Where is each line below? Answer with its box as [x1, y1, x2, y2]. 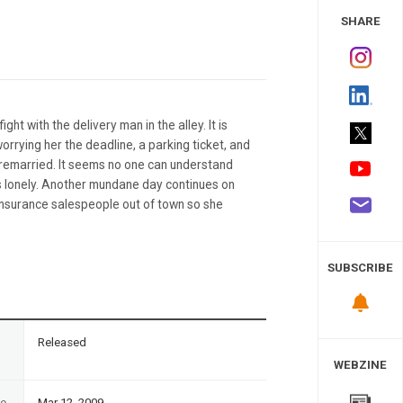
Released [38, 335, 86, 349]
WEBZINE [334, 357, 387, 372]
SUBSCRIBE [327, 261, 393, 275]
